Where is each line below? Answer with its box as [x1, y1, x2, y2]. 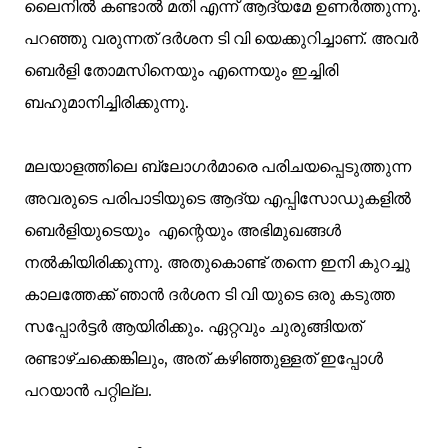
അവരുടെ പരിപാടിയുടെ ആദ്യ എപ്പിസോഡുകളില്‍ [24, 188, 411, 208]
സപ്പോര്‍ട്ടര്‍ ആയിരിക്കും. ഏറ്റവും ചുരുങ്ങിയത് [24, 316, 362, 336]
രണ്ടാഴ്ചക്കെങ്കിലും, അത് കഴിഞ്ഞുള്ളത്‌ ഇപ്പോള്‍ [24, 348, 383, 368]
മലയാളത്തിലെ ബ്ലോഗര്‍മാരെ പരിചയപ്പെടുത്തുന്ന [24, 156, 411, 176]
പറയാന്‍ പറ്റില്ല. [24, 380, 152, 400]
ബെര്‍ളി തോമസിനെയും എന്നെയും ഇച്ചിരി [24, 60, 338, 80]
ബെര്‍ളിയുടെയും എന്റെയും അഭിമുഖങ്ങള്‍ [24, 220, 341, 240]
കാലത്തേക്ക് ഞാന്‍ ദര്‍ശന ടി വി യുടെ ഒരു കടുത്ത [24, 284, 395, 304]
